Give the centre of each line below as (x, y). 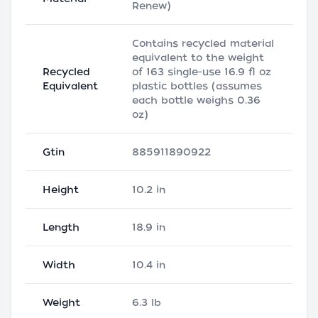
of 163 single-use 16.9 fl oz (202, 72)
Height (61, 190)
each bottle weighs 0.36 (196, 100)
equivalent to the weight (198, 57)
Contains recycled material (203, 43)
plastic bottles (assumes (197, 86)
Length (61, 227)
